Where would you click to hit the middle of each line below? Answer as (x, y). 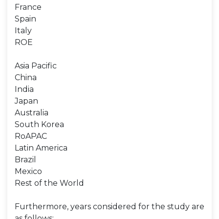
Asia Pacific (36, 66)
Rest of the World (49, 183)
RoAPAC (31, 136)
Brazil (25, 160)
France (28, 7)
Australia (32, 113)
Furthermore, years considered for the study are (109, 207)
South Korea (39, 124)
